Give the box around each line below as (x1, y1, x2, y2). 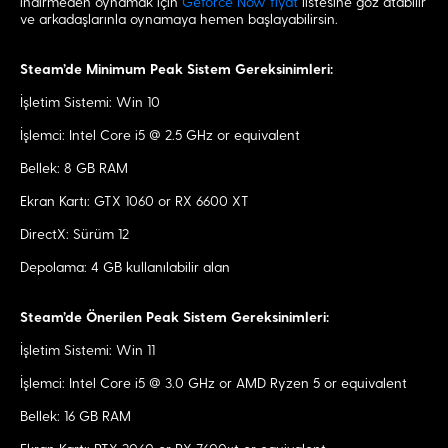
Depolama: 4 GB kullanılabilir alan (20, 261, 230, 275)
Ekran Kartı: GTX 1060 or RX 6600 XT (20, 195, 249, 209)
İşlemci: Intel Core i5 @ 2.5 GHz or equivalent (20, 129, 300, 143)
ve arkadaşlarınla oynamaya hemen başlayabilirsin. (20, 13, 338, 27)
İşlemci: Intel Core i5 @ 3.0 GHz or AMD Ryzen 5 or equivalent (20, 377, 407, 391)
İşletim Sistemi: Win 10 (20, 96, 160, 110)
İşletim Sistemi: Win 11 (20, 344, 155, 358)
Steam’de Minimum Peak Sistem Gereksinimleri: (20, 63, 333, 77)
